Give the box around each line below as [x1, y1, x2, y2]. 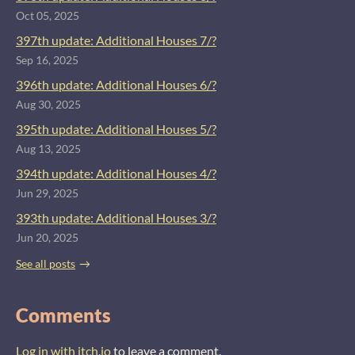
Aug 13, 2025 [16, 143, 81, 156]
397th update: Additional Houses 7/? [16, 32, 216, 48]
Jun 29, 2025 [16, 187, 78, 200]
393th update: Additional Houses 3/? [16, 210, 216, 226]
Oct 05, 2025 [16, 10, 79, 23]
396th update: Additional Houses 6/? [16, 77, 216, 93]
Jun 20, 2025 [16, 231, 78, 245]
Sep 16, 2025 [16, 54, 78, 67]
